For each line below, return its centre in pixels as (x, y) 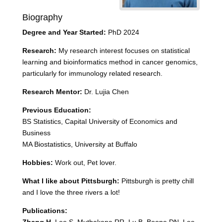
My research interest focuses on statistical (123, 51)
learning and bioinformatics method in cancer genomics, (110, 62)
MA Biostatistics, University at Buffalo (80, 144)
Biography (42, 17)
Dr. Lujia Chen (105, 92)
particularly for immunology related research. (92, 73)
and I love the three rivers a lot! (71, 192)
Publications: (45, 211)
